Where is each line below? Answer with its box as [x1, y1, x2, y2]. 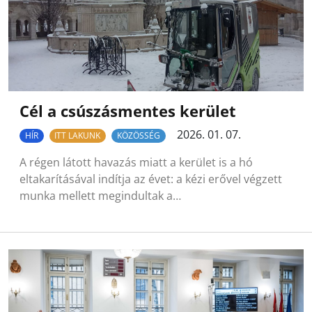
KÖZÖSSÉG [116, 130, 160, 142]
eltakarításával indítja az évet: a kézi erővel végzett [19, 171, 282, 187]
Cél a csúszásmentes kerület [19, 101, 236, 122]
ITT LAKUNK [54, 130, 101, 142]
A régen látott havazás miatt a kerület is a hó [19, 155, 253, 171]
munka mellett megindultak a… [19, 188, 181, 204]
